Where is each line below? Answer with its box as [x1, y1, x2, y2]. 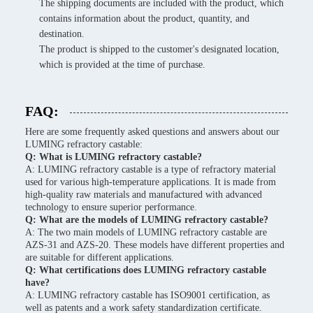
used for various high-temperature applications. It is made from [25, 177, 276, 187]
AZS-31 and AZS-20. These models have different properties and [25, 240, 284, 250]
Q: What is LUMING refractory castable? [25, 152, 202, 162]
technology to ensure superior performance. [25, 202, 197, 212]
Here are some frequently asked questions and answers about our [25, 126, 279, 137]
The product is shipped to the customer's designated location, [39, 44, 279, 54]
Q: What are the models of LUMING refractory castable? [25, 214, 268, 225]
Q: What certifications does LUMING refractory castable [25, 265, 266, 275]
